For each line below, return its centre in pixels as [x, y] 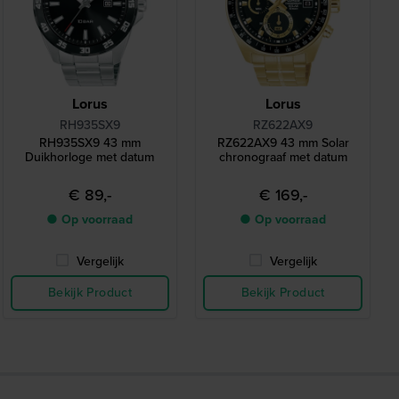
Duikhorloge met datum [90, 158]
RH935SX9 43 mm [90, 143]
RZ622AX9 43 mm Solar [283, 143]
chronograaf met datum [283, 158]
